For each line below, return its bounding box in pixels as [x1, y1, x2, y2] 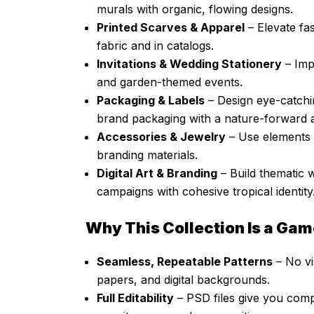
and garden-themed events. [97, 75, 243, 90]
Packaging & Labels [97, 93, 205, 108]
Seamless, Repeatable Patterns [97, 254, 273, 269]
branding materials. [97, 148, 198, 163]
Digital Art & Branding [97, 166, 217, 181]
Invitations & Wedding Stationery [97, 57, 282, 71]
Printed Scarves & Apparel [97, 20, 245, 35]
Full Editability [97, 291, 174, 306]
